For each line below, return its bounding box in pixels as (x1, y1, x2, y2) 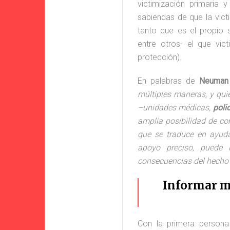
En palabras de (138, 76, 200, 86)
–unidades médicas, (138, 103, 213, 112)
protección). (138, 52, 182, 62)
